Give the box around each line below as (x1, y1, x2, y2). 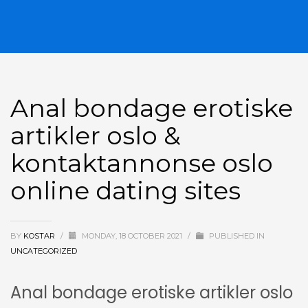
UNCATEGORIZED (10, 246, 77, 256)
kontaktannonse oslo (10, 148, 273, 179)
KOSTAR (23, 231, 57, 241)
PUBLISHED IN (207, 231, 265, 241)
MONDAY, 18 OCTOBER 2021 (82, 231, 184, 241)
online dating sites (10, 175, 241, 206)
